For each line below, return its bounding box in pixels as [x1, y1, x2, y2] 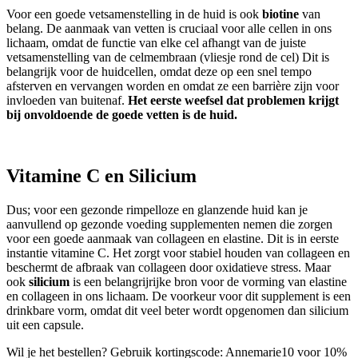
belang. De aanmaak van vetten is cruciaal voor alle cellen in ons [6, 22, 332, 36]
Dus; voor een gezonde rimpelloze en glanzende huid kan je [6, 203, 308, 217]
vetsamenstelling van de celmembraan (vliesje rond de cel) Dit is [6, 50, 329, 65]
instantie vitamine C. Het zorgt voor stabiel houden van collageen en [6, 246, 350, 261]
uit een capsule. [6, 318, 84, 332]
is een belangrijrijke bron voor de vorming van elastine [70, 275, 347, 289]
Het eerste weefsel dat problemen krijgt [128, 93, 339, 108]
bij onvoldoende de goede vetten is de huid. [6, 108, 237, 122]
